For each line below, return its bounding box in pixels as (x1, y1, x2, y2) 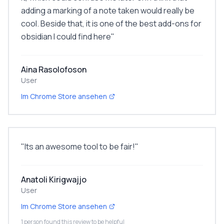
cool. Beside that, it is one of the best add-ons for (21, 18, 201, 29)
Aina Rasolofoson (21, 64, 86, 75)
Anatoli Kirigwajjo (21, 174, 86, 185)
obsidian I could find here (21, 31, 111, 42)
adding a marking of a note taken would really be (21, 5, 194, 16)
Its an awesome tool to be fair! (24, 141, 135, 152)
